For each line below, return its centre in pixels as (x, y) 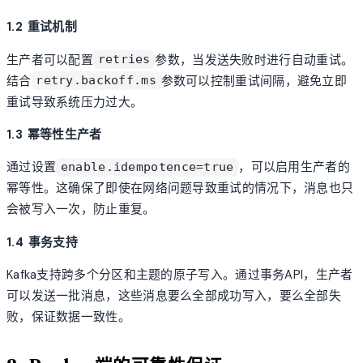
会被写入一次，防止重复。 (81, 209)
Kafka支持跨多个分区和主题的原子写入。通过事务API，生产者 (180, 275)
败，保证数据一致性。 (68, 317)
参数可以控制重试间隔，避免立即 (254, 81)
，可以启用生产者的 (294, 167)
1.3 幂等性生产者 (54, 135)
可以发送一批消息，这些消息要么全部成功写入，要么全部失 (174, 296)
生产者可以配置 (50, 60)
